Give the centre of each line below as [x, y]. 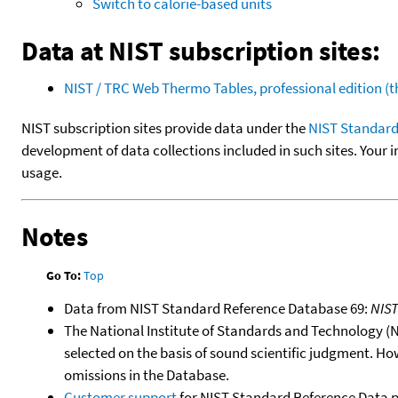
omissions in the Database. [147, 375]
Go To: [64, 276]
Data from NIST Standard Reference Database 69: [217, 309]
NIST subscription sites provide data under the [165, 127]
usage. [42, 172]
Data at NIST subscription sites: [201, 50]
